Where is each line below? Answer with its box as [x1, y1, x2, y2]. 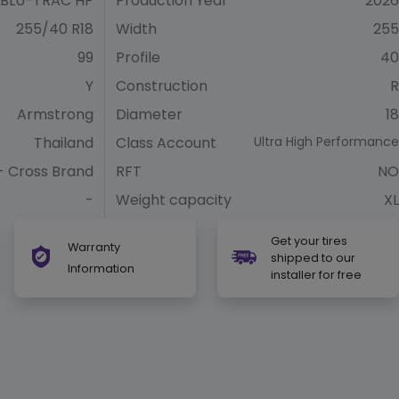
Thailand [34, 132, 94, 153]
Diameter [116, 103, 183, 125]
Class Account [116, 132, 216, 153]
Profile [116, 46, 160, 68]
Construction [116, 75, 208, 96]
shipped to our [271, 249, 355, 265]
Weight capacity [116, 189, 232, 210]
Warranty [68, 240, 120, 256]
